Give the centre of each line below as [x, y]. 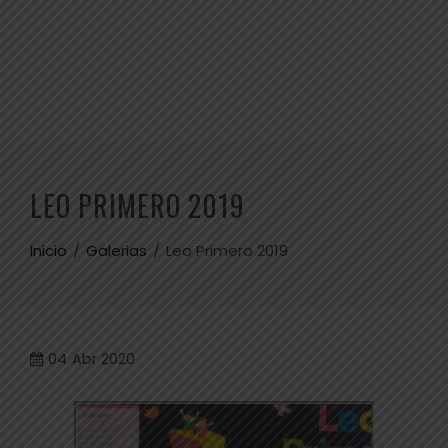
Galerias [116, 251]
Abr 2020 [103, 359]
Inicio [48, 251]
